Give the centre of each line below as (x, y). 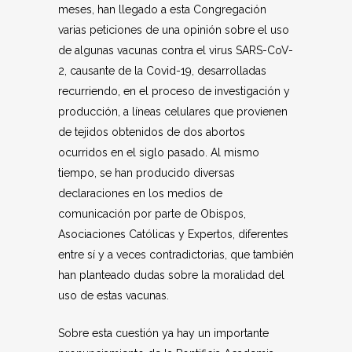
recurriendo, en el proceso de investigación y (174, 91)
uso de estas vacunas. (114, 295)
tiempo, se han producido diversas (147, 173)
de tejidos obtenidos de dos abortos (152, 132)
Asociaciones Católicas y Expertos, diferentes (173, 234)
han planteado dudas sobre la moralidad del (171, 275)
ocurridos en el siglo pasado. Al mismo (159, 152)
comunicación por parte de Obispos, (152, 214)
